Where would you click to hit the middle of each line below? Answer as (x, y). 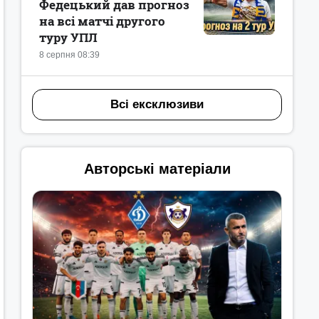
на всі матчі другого (102, 21)
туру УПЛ (68, 37)
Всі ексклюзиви (157, 104)
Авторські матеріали (157, 168)
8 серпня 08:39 (69, 55)
